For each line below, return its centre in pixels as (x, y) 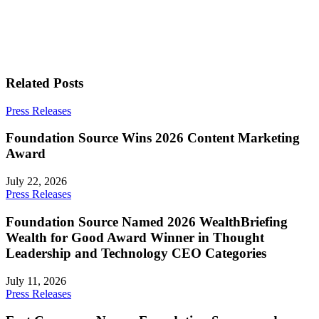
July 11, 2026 (36, 281)
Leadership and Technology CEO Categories (136, 253)
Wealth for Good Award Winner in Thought (135, 237)
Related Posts (45, 83)
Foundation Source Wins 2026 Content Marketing (153, 138)
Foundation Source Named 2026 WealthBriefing (147, 221)
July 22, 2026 (36, 182)
